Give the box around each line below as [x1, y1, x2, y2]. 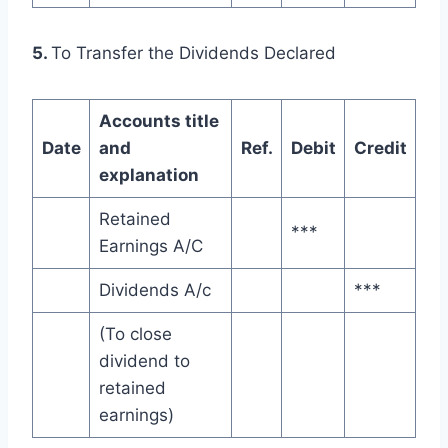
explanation [98, 164, 199, 185]
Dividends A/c [98, 279, 211, 300]
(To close [98, 323, 172, 344]
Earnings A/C [98, 235, 203, 256]
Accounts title [98, 110, 219, 131]
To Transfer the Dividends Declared [51, 42, 336, 63]
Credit [353, 137, 407, 158]
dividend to [98, 350, 190, 371]
